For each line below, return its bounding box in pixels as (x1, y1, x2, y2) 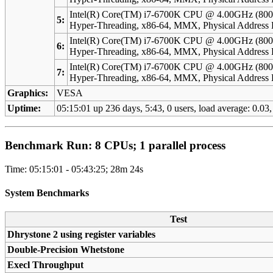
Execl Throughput (7, 260, 84, 271)
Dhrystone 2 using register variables (7, 229, 156, 240)
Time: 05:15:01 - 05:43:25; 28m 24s (5, 163, 143, 174)
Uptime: (7, 103, 41, 114)
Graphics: (7, 88, 49, 99)
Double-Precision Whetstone (7, 244, 125, 255)
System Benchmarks (5, 187, 89, 198)
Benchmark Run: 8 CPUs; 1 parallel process (5, 138, 225, 152)
